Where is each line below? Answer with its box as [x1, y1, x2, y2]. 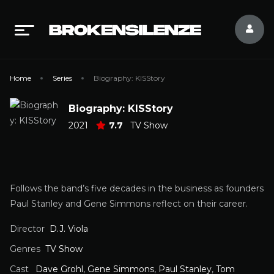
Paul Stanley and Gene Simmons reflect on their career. [10, 198, 248, 209]
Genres [10, 243, 40, 254]
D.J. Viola [50, 223, 88, 234]
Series [53, 73, 72, 83]
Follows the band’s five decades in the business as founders [10, 183, 264, 194]
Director [10, 223, 45, 234]
